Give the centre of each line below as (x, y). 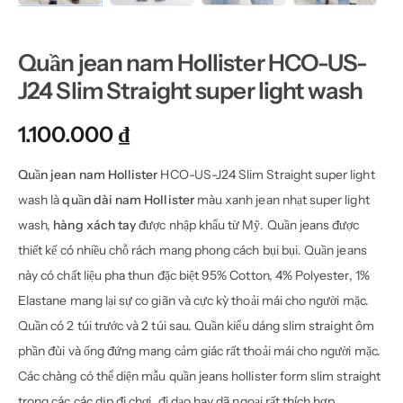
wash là (40, 200)
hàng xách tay (95, 225)
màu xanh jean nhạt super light (282, 200)
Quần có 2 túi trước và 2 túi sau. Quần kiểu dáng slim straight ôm (196, 326)
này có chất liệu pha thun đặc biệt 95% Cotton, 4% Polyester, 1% (194, 276)
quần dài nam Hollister (128, 200)
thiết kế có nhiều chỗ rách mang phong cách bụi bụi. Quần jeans (193, 251)
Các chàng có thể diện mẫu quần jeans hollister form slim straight (199, 376)
